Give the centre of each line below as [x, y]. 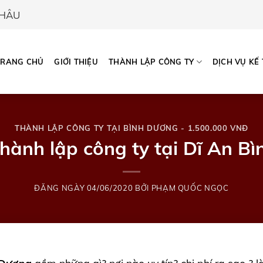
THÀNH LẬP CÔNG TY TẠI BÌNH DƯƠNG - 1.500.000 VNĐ [131, 128]
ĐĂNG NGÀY [60, 188]
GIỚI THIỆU [76, 62]
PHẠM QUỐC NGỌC [190, 188]
